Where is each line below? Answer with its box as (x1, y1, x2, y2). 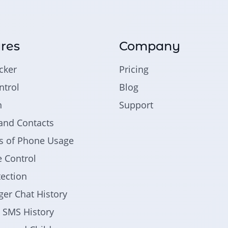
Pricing (119, 63, 149, 75)
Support (119, 98, 154, 111)
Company (119, 38, 181, 53)
